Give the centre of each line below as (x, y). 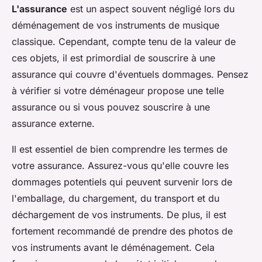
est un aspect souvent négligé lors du (151, 8)
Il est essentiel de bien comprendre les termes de (120, 149)
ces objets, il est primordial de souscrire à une (113, 58)
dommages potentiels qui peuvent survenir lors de (122, 182)
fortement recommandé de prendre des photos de (122, 231)
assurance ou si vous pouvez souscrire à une (111, 107)
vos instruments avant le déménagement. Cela (113, 247)
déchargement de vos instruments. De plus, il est (119, 214)
